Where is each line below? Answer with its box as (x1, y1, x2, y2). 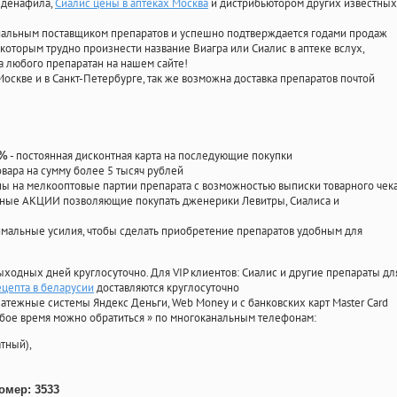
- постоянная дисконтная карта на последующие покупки (8, 148, 292, 164)
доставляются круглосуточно (94, 280, 239, 296)
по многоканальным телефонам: (155, 310, 316, 326)
